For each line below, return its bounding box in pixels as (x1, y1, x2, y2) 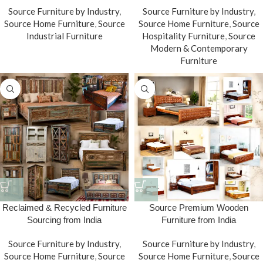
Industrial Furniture (26, 31, 103, 42)
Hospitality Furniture (142, 31, 225, 42)
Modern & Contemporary (150, 43, 248, 54)
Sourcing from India (27, 215, 102, 225)
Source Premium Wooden (149, 203, 248, 213)
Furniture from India (161, 215, 236, 225)
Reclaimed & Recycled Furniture (2, 203, 127, 213)
